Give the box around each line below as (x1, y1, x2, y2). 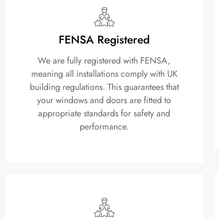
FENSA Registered (58, 31, 150, 48)
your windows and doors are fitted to (37, 93, 172, 107)
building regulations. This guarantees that (29, 80, 179, 93)
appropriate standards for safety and (38, 107, 171, 120)
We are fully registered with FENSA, (38, 54, 171, 67)
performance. (80, 120, 129, 133)
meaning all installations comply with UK (31, 67, 177, 80)
